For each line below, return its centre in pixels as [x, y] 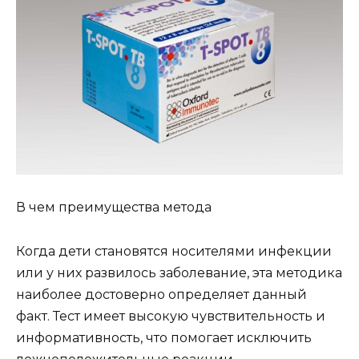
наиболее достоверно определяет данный [161, 294]
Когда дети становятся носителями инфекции [174, 251]
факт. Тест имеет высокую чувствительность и [171, 316]
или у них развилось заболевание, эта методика [179, 272]
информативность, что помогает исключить [164, 337]
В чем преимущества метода [114, 208]
